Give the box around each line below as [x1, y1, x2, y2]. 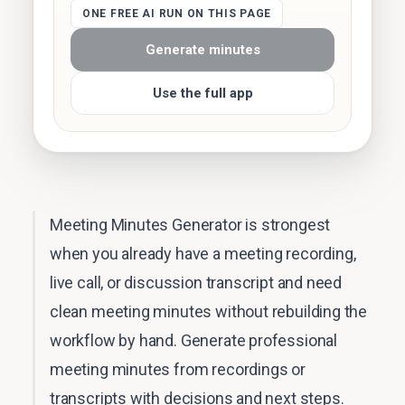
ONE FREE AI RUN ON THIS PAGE [82, 7, 272, 20]
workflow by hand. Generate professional [50, 331, 337, 350]
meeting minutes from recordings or [50, 360, 306, 379]
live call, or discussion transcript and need [50, 273, 343, 292]
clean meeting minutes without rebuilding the [50, 302, 368, 321]
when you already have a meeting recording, [50, 244, 356, 263]
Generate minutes [145, 42, 260, 58]
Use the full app [152, 85, 253, 101]
